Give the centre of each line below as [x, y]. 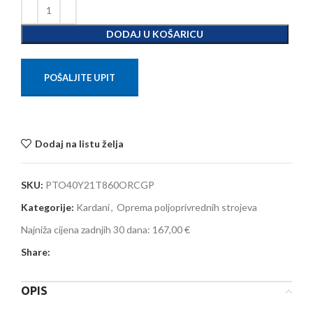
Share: [36, 252]
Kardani [93, 208]
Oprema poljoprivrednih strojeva [187, 208]
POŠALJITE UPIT [80, 78]
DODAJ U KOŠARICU [155, 34]
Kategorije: [48, 208]
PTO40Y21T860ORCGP [100, 185]
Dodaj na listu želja [79, 143]
